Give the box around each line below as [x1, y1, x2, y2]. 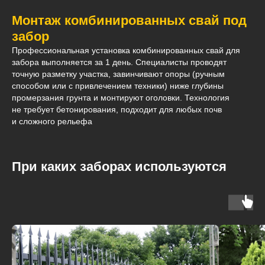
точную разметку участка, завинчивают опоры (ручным [12, 69, 225, 79]
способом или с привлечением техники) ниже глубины [12, 81, 224, 91]
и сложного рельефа [12, 117, 92, 127]
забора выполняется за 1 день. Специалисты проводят [12, 57, 227, 67]
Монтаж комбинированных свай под [12, 13, 247, 28]
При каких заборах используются [12, 159, 227, 174]
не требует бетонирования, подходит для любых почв [12, 105, 222, 115]
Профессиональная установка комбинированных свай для [12, 46, 240, 56]
